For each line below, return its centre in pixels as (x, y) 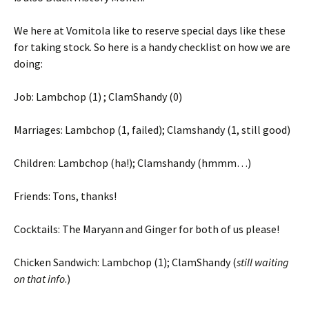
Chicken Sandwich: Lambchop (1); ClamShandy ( (125, 262)
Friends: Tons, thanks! (65, 196)
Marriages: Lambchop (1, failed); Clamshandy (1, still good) (152, 130)
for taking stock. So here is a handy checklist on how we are (152, 47)
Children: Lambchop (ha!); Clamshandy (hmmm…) (132, 163)
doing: (28, 64)
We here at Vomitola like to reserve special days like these (150, 31)
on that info (39, 279)
